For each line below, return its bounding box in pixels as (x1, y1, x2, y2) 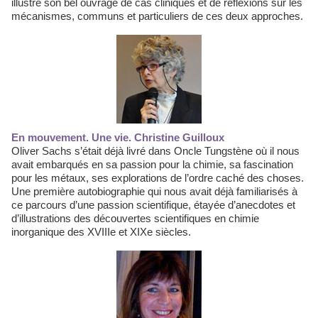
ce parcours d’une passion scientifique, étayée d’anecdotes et (11, 199, 295, 211)
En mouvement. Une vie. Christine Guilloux (18, 131, 224, 143)
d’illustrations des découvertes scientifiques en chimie (11, 212, 259, 224)
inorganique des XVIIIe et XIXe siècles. (11, 226, 194, 238)
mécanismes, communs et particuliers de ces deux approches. (11, 10, 303, 22)
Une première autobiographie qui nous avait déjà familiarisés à (11, 185, 297, 197)
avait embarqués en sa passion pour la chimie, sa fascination (11, 158, 293, 170)
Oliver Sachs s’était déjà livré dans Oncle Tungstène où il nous (11, 145, 300, 157)
